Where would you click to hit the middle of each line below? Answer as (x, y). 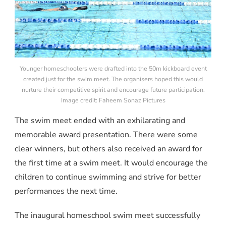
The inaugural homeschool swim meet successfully (107, 215)
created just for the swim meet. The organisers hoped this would (113, 79)
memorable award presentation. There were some (106, 134)
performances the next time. (66, 191)
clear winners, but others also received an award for (108, 149)
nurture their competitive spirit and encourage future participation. (113, 89)
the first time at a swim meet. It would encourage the (111, 163)
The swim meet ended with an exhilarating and (100, 120)
